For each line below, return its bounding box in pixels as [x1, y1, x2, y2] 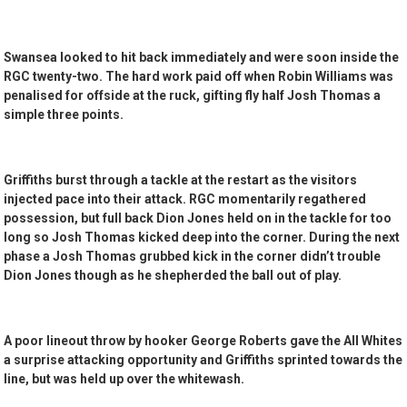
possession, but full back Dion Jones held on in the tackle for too [4, 211, 392, 226]
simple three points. [4, 107, 124, 123]
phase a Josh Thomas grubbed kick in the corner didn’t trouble [4, 249, 382, 264]
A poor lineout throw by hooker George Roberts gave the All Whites [4, 333, 403, 349]
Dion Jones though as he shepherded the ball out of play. [4, 268, 342, 283]
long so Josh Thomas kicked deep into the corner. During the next [4, 230, 401, 245]
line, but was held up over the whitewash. [4, 372, 245, 387]
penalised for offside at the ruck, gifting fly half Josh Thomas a [4, 88, 382, 104]
